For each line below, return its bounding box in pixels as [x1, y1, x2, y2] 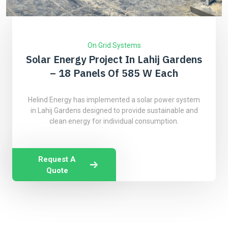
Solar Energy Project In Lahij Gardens [26, 52, 202, 66]
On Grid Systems [87, 41, 141, 49]
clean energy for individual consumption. [49, 117, 179, 125]
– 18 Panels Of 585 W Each [50, 66, 178, 80]
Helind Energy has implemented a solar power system [28, 96, 200, 104]
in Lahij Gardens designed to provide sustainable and [30, 106, 198, 115]
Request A [38, 154, 76, 164]
